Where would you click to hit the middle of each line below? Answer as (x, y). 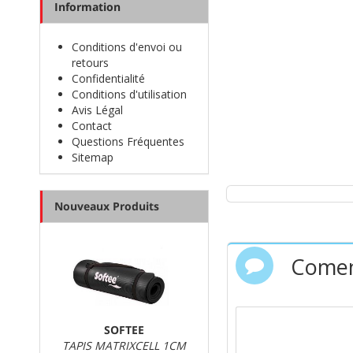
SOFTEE (124, 330)
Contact (92, 126)
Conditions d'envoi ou (127, 47)
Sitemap (93, 157)
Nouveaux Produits (107, 206)
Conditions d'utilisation (129, 94)
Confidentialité (108, 78)
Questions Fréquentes (128, 141)
